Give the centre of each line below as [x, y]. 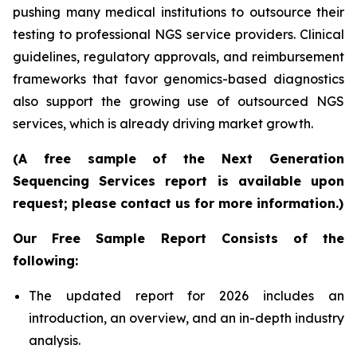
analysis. [55, 341]
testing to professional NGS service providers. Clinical [178, 35]
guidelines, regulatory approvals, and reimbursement [178, 57]
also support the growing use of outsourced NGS [178, 102]
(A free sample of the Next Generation [178, 159]
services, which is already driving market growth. [163, 124]
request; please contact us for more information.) [178, 204]
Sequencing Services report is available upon [178, 181]
